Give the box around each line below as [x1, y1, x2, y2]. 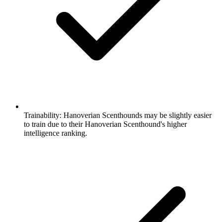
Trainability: [24, 111, 61, 119]
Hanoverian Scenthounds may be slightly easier [61, 111, 212, 119]
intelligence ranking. [24, 128, 87, 137]
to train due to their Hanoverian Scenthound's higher [24, 119, 187, 128]
